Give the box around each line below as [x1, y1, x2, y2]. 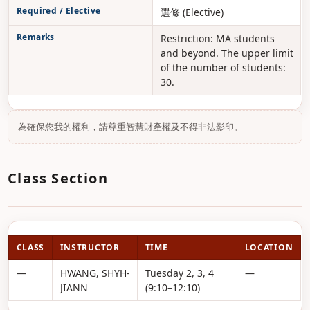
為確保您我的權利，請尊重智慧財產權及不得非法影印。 [18, 121, 244, 133]
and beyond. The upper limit [160, 46, 293, 60]
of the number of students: [160, 61, 286, 74]
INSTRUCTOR [60, 241, 120, 253]
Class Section [8, 169, 108, 188]
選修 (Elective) [160, 6, 224, 19]
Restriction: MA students [160, 32, 275, 45]
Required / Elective [16, 5, 101, 17]
